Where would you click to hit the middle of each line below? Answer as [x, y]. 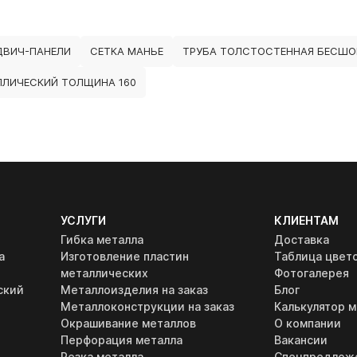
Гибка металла [102, 239]
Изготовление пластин [125, 256]
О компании [307, 323]
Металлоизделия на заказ [135, 290]
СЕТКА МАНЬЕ [127, 51]
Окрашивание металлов [129, 323]
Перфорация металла [122, 340]
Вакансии [300, 340]
